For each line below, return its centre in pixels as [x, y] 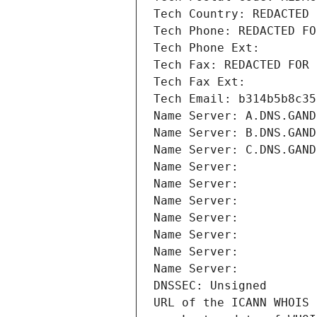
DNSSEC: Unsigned [210, 286]
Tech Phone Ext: [207, 48]
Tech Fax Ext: [200, 82]
